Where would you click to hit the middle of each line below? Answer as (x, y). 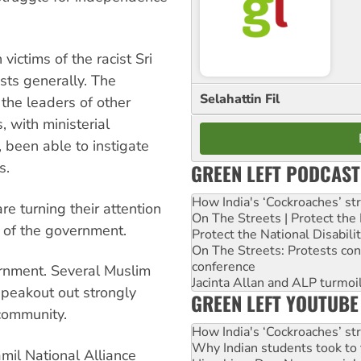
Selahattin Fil (240, 99)
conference (224, 266)
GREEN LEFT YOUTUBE (275, 303)
